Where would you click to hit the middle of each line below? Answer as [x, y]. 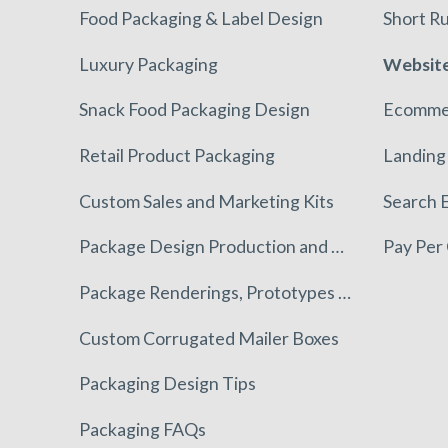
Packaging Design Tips [167, 383]
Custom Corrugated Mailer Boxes [209, 337]
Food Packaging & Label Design [201, 18]
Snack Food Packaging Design [194, 109]
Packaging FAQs [142, 428]
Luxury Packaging [148, 63]
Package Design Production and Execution [337, 246]
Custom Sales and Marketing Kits [206, 200]
